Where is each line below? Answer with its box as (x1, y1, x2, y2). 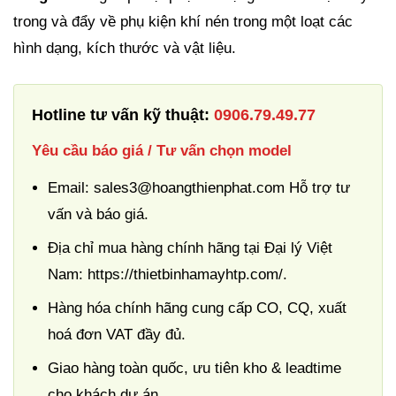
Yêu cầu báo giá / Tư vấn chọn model (32, 142, 292, 159)
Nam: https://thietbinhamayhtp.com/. (48, 266, 287, 283)
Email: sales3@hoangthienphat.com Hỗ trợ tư (48, 179, 350, 196)
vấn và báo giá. (48, 206, 148, 223)
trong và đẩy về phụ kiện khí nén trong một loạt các (13, 13, 353, 30)
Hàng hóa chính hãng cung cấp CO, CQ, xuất (48, 300, 346, 316)
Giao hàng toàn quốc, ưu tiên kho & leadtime (48, 360, 341, 377)
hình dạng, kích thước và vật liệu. (13, 40, 236, 57)
